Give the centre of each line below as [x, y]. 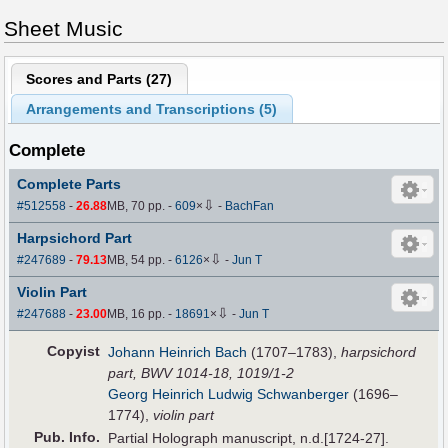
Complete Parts [69, 183]
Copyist [74, 350]
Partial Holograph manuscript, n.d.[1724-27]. [249, 437]
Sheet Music [63, 28]
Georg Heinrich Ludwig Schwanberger [229, 393]
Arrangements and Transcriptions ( [145, 109]
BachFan [250, 205]
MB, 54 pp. [138, 259]
